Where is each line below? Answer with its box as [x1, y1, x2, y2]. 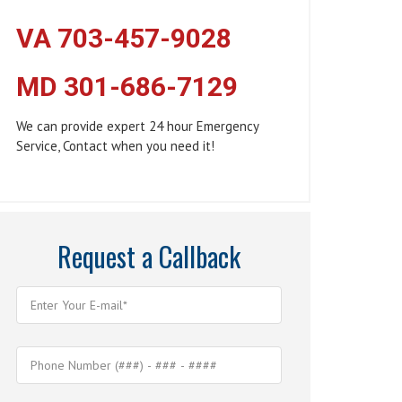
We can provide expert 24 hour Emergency [16, 118, 259, 135]
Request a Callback [57, 236, 240, 276]
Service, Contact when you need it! [16, 137, 214, 154]
